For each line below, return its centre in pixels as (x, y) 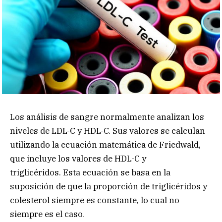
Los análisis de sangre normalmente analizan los (107, 117)
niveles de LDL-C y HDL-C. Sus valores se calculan (108, 131)
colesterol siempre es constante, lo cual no (95, 200)
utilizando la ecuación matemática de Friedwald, (105, 144)
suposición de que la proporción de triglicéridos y (109, 186)
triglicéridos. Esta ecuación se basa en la (90, 172)
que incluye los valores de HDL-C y (78, 158)
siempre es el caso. (47, 214)
